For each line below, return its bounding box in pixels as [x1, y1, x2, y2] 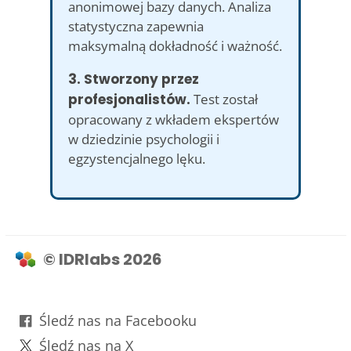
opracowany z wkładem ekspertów [68, 110, 279, 128]
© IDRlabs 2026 [42, 248, 162, 270]
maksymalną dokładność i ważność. [68, 36, 282, 55]
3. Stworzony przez [68, 69, 199, 89]
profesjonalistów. [68, 89, 190, 109]
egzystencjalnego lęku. [68, 149, 205, 168]
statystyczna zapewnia [68, 16, 204, 35]
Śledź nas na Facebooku [38, 310, 197, 330]
